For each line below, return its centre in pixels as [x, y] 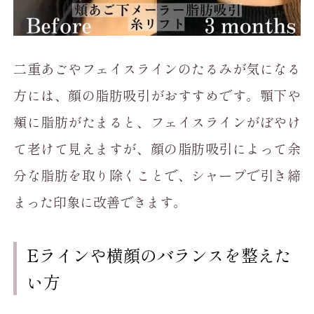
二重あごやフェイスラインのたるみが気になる [157, 69]
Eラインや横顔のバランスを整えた [159, 255]
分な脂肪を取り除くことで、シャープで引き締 [157, 176]
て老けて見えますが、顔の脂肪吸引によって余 [157, 149]
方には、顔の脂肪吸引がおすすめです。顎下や [157, 96]
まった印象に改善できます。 [100, 202]
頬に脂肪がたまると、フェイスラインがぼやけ [157, 122]
